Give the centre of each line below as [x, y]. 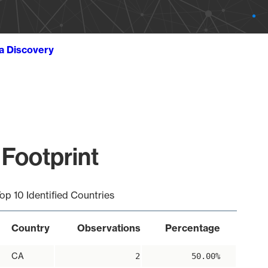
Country [30, 228]
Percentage [192, 228]
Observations [109, 228]
